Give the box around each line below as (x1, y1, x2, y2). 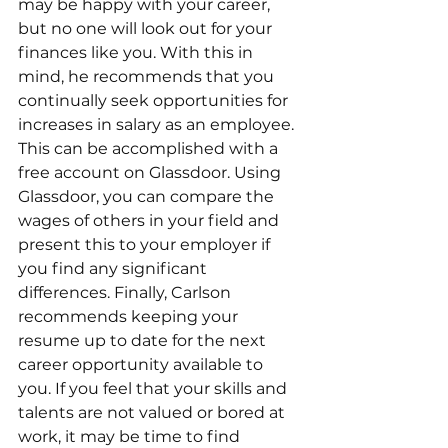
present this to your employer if (18, 235, 274, 255)
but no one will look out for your (18, 19, 276, 39)
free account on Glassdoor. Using (18, 163, 285, 183)
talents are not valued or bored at (18, 403, 289, 423)
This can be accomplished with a (18, 139, 282, 159)
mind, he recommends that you (18, 67, 278, 87)
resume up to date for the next (18, 331, 270, 351)
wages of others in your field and (18, 211, 283, 231)
